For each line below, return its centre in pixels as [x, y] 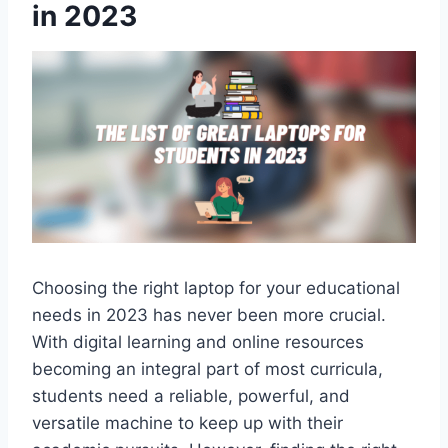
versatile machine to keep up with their [187, 423]
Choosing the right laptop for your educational [216, 288]
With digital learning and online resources [198, 342]
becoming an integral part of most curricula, [207, 369]
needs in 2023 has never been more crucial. [209, 315]
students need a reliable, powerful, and [191, 396]
